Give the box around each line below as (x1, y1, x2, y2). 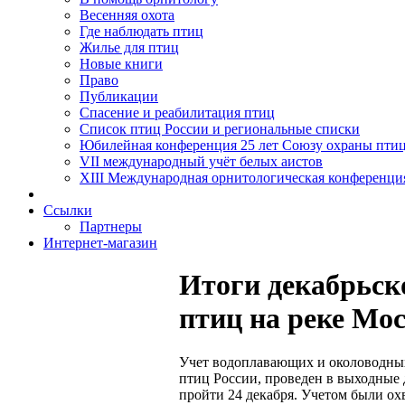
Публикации (80, 89, 158, 104)
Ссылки (43, 202, 92, 218)
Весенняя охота (80, 7, 174, 23)
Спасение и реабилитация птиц (80, 105, 275, 120)
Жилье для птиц (80, 40, 179, 55)
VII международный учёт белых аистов (80, 154, 323, 169)
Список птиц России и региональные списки (80, 121, 360, 137)
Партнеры (80, 219, 142, 234)
